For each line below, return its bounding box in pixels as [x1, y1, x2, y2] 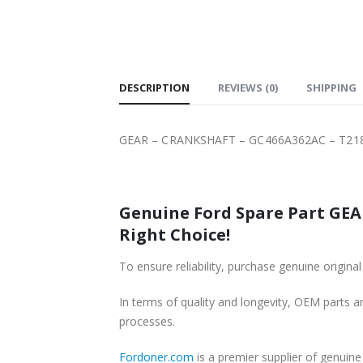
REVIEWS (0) [218, 79, 278, 95]
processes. [119, 313, 175, 329]
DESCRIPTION [119, 79, 190, 95]
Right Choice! [119, 223, 230, 246]
